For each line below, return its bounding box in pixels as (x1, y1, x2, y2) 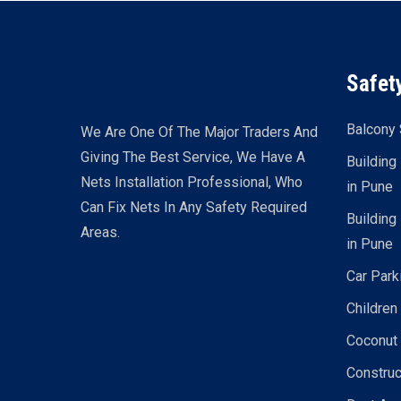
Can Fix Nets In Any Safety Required (81, 199, 307, 216)
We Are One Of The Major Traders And (81, 124, 318, 141)
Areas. (81, 224, 120, 241)
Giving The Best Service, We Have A (81, 149, 305, 166)
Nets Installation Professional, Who (81, 174, 303, 191)
